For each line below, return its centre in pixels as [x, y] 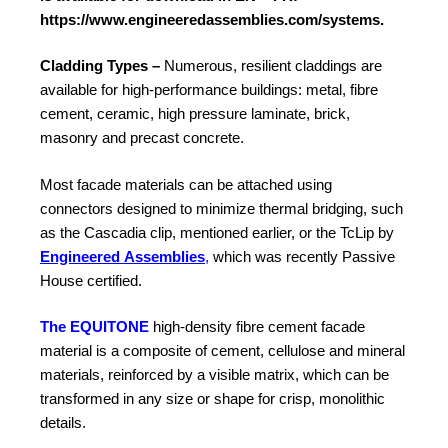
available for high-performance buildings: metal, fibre [209, 90]
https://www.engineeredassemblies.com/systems [210, 19]
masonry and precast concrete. [142, 138]
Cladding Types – [102, 66]
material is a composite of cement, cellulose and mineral [222, 351]
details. [63, 423]
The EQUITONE [94, 327]
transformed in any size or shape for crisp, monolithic [212, 399]
